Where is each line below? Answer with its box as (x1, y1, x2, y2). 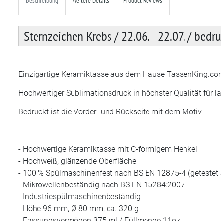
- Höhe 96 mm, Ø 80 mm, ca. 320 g (18, 203, 139, 213)
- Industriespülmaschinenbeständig (18, 191, 141, 201)
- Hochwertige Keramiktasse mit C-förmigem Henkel (18, 144, 197, 154)
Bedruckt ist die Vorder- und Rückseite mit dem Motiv (18, 107, 202, 116)
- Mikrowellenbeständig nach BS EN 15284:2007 (18, 180, 185, 189)
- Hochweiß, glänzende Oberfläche (18, 156, 136, 166)
